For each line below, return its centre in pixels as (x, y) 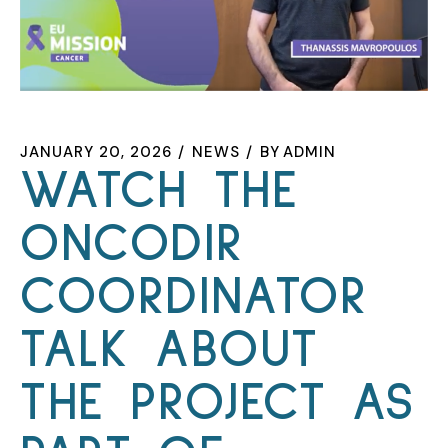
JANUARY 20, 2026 (96, 152)
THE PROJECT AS (217, 404)
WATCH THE (159, 192)
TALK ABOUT (169, 351)
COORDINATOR (194, 298)
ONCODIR (132, 245)
